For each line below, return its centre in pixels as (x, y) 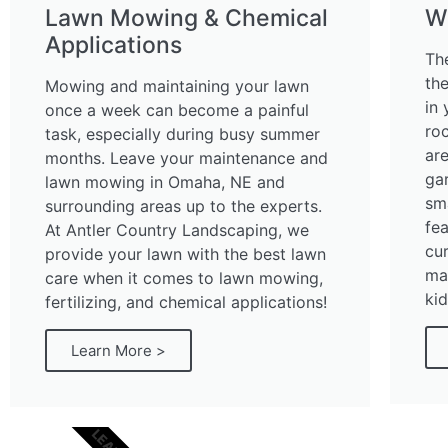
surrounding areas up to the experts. (183, 206)
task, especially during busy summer (182, 134)
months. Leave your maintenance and (186, 158)
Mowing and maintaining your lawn (177, 86)
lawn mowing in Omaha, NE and (165, 182)
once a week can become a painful (177, 110)
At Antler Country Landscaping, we (177, 230)
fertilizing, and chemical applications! (186, 302)
